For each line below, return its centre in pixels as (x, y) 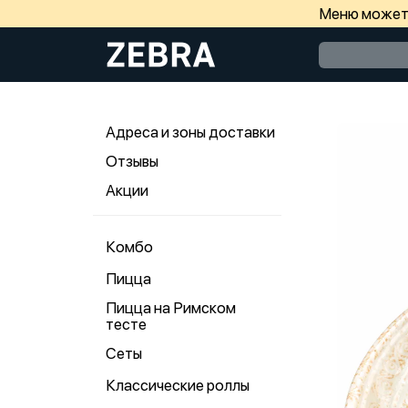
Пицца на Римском (171, 308)
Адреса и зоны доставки (190, 132)
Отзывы (132, 161)
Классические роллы (178, 385)
